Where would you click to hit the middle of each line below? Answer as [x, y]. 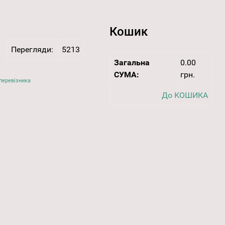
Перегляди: [32, 50]
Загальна [132, 63]
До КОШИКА [185, 95]
